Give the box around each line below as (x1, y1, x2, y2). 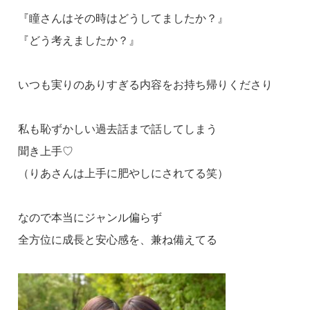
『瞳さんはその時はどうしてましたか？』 (18, 12, 229, 24)
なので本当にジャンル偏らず (18, 211, 163, 224)
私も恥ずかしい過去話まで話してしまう (18, 122, 218, 135)
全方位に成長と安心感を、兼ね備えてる (18, 233, 218, 246)
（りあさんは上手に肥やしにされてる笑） (18, 167, 229, 179)
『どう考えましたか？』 (18, 34, 140, 46)
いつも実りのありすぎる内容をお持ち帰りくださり (18, 78, 273, 91)
